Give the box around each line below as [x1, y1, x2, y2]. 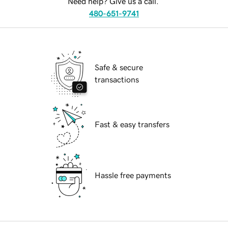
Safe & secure [95, 63, 143, 72]
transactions [95, 75, 139, 84]
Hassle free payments [95, 171, 171, 180]
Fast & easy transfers [95, 120, 169, 129]
